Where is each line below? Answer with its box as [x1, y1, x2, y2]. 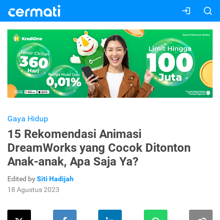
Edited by [7, 175, 37, 183]
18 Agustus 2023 [7, 186, 59, 194]
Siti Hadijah [37, 175, 74, 183]
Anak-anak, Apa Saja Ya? [7, 155, 138, 169]
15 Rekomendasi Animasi [7, 127, 141, 141]
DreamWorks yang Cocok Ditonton [7, 141, 191, 155]
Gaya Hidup [7, 114, 48, 124]
